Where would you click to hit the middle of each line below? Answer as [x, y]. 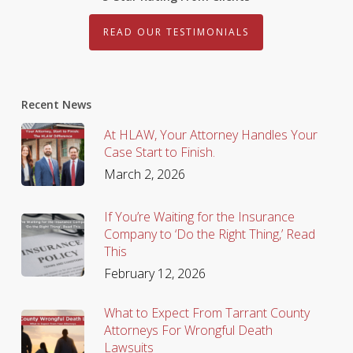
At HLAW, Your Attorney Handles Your [210, 134]
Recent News [56, 104]
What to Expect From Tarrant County [206, 312]
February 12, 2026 [154, 273]
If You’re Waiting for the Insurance [199, 216]
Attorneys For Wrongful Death [188, 330]
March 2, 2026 [144, 174]
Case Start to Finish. [159, 152]
